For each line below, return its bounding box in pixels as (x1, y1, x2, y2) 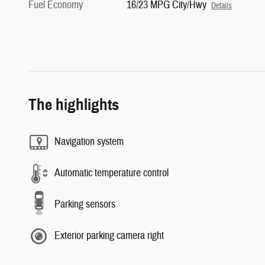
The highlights (28, 94, 119, 115)
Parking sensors (54, 198, 115, 211)
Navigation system (54, 135, 124, 148)
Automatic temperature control (54, 166, 169, 180)
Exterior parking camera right (54, 229, 164, 243)
